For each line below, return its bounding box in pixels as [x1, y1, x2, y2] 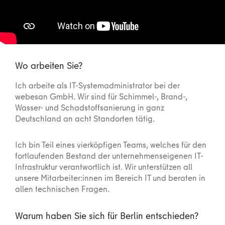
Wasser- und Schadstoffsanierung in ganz [15, 101, 164, 113]
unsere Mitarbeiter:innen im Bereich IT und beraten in [15, 171, 205, 183]
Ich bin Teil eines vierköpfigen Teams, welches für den [15, 138, 206, 150]
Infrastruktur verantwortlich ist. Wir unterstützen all [15, 160, 192, 172]
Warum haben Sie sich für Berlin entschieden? [15, 208, 198, 222]
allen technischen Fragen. [15, 182, 109, 194]
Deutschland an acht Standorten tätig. [15, 112, 155, 124]
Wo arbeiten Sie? [15, 58, 82, 72]
